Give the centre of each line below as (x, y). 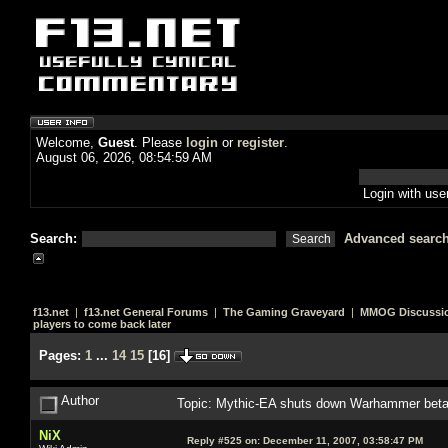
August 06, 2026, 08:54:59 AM (124, 157)
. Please (160, 142)
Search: (55, 238)
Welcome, (67, 142)
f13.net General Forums (146, 312)
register (260, 142)
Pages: (60, 355)
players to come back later (102, 324)
